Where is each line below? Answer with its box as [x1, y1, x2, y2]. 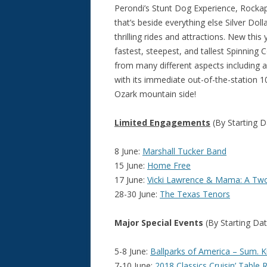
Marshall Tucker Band [142, 145, 226, 157]
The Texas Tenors [160, 188, 230, 200]
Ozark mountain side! [114, 88, 196, 100]
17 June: [114, 174, 147, 185]
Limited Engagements [114, 117, 210, 128]
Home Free [147, 160, 191, 171]
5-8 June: [114, 246, 150, 257]
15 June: [114, 160, 147, 171]
